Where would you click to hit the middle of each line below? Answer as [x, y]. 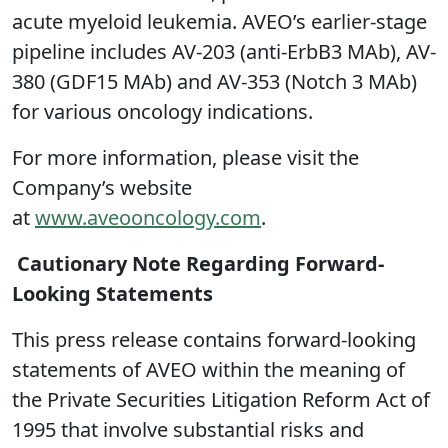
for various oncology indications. [162, 112]
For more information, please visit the [185, 158]
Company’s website [102, 188]
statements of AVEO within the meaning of [208, 370]
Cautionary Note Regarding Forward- [200, 264]
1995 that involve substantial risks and [188, 430]
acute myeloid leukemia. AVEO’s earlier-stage [219, 22]
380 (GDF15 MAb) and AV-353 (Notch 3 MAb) [214, 82]
